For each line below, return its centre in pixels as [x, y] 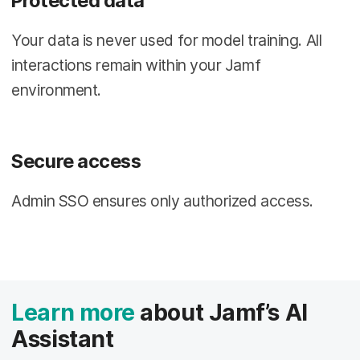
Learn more [73, 312]
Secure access [76, 161]
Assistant [63, 339]
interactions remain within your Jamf [136, 65]
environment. [56, 90]
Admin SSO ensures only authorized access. [162, 200]
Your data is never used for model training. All [167, 41]
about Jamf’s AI [221, 312]
